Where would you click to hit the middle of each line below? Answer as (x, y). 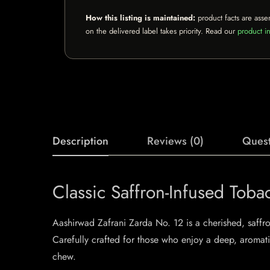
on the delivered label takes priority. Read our (162, 31)
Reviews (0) (175, 141)
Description (80, 141)
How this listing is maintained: (140, 18)
